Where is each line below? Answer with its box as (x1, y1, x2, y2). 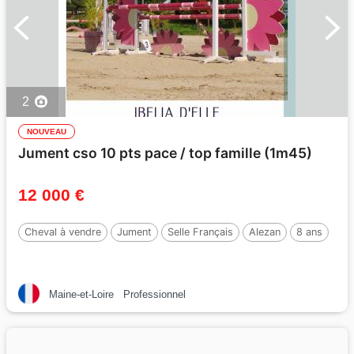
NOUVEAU (27, 126, 66, 136)
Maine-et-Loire (49, 288, 114, 300)
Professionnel (123, 288, 186, 300)
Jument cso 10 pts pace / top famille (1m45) (18, 144, 312, 161)
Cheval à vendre (24, 225, 101, 238)
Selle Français (168, 225, 233, 238)
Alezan (249, 225, 281, 238)
